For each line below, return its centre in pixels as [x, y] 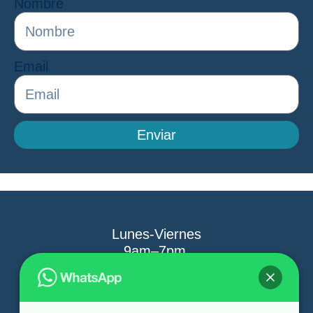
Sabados [156, 292]
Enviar [156, 134]
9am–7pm [156, 251]
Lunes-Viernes [156, 234]
